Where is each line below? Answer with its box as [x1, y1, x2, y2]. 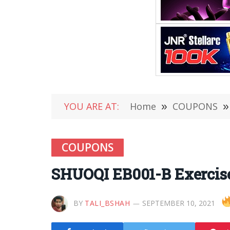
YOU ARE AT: [64, 100, 119, 112]
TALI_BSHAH [85, 198, 130, 208]
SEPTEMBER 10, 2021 [142, 198, 215, 208]
